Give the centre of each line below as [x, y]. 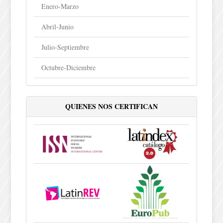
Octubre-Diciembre [69, 67]
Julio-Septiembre [65, 47]
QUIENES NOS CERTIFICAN [111, 106]
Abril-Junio [58, 27]
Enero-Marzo [60, 6]
